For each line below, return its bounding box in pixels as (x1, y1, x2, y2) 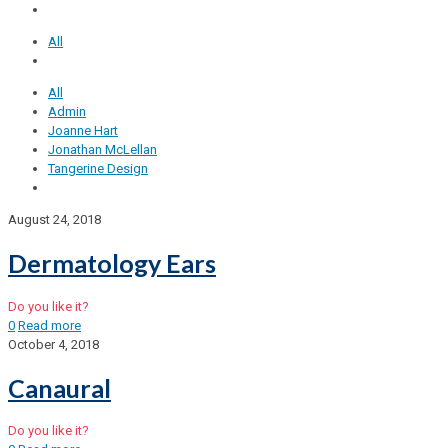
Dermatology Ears (8, 248, 216, 279)
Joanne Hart (48, 123, 118, 139)
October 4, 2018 (8, 336, 99, 352)
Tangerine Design (48, 161, 148, 177)
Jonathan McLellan (48, 142, 157, 158)
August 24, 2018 (8, 212, 101, 228)
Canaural (8, 372, 111, 403)
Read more (18, 317, 81, 333)
